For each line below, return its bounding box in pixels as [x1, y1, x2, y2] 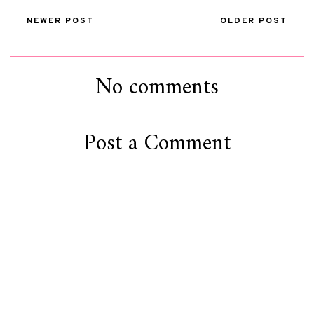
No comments [95, 68, 219, 108]
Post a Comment [83, 124, 231, 164]
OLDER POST [219, 15, 287, 27]
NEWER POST [27, 15, 95, 27]
